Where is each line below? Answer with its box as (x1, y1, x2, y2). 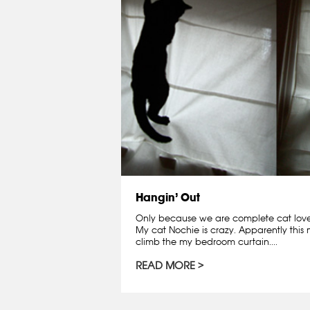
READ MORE (136, 258, 195, 272)
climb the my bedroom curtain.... (136, 235, 277, 247)
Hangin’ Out (136, 190, 200, 204)
